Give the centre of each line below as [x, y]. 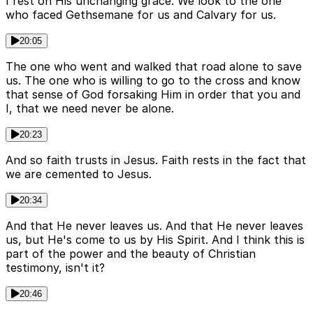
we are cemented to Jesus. [79, 174]
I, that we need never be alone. [90, 109]
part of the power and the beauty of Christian [131, 254]
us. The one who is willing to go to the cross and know [153, 81]
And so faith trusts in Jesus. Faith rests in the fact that [156, 160]
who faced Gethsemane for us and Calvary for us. [141, 15]
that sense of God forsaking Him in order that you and [153, 95]
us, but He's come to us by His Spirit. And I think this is [155, 240]
